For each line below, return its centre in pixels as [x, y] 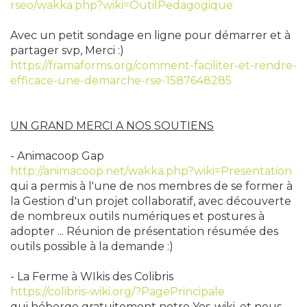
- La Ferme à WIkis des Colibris [92, 277]
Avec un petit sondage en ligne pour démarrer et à [150, 35]
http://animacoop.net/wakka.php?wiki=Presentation [151, 171]
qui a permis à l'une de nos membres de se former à [151, 186]
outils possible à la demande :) [92, 246]
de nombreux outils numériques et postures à [137, 216]
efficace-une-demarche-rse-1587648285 [121, 81]
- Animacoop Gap [57, 156]
